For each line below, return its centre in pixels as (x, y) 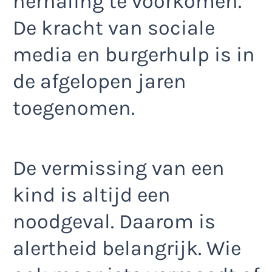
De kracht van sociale (114, 28)
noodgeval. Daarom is (114, 221)
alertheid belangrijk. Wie (127, 248)
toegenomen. (74, 108)
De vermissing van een (119, 168)
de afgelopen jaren (100, 82)
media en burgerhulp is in (134, 55)
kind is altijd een (92, 195)
